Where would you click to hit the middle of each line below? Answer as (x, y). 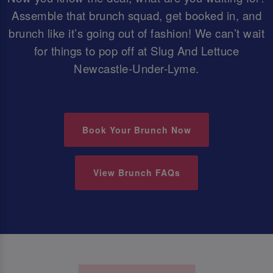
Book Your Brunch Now (136, 129)
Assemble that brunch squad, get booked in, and (136, 15)
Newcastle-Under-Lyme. (136, 68)
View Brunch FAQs (136, 173)
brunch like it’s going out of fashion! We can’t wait (136, 33)
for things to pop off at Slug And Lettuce (136, 50)
